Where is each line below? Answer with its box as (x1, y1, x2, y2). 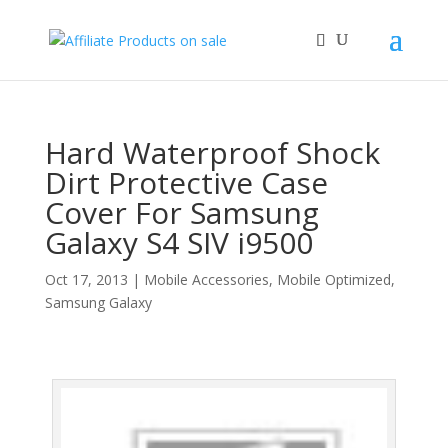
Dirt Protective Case (44, 162, 328, 203)
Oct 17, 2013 (44, 270, 128, 289)
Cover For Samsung (44, 192, 319, 233)
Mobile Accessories (143, 270, 269, 289)
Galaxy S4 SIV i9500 (44, 222, 313, 263)
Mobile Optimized (276, 270, 391, 289)
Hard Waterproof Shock (44, 132, 380, 173)
